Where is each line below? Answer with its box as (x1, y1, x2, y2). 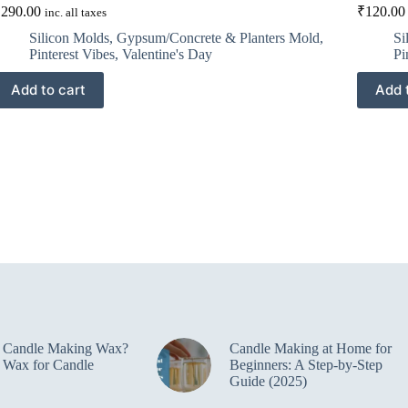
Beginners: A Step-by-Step (229, 356, 382, 372)
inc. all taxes (44, 5, 107, 19)
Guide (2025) (229, 372, 307, 389)
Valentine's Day (121, 46, 212, 62)
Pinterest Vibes (28, 46, 115, 62)
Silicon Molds (28, 29, 109, 46)
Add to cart (10, 81, 86, 99)
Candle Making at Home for (229, 340, 392, 356)
